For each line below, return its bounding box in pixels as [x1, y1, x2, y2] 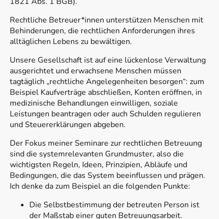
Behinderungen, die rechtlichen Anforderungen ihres [10, 25, 195, 37]
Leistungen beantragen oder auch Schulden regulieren [10, 109, 201, 120]
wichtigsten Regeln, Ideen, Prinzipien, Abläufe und [10, 159, 187, 171]
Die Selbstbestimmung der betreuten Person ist [29, 199, 199, 211]
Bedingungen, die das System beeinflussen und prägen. [10, 170, 205, 181]
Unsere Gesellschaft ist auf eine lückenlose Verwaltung [10, 55, 206, 66]
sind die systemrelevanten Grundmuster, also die [10, 149, 184, 160]
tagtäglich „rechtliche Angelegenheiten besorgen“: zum [10, 76, 204, 88]
